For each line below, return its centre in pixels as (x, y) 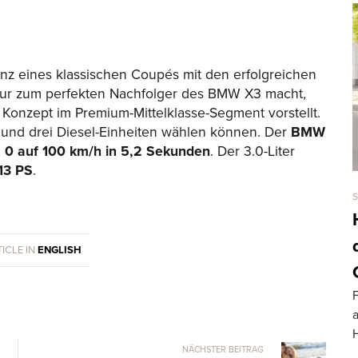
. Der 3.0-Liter (253, 152)
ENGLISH (59, 250)
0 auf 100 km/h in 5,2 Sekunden (107, 152)
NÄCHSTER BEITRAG (223, 349)
